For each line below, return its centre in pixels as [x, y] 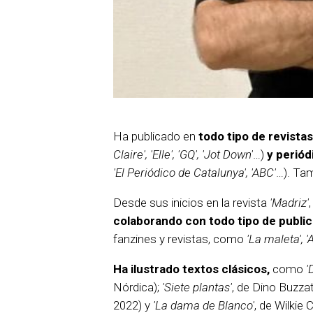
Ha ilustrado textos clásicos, [191, 269]
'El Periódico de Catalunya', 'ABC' [195, 172]
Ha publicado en [156, 136]
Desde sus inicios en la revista [191, 202]
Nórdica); [138, 287]
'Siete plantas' [197, 287]
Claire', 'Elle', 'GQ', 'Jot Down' [183, 154]
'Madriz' [289, 202]
